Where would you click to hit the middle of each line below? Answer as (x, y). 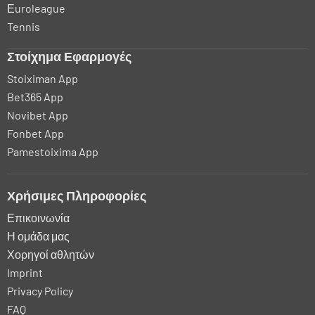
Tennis (24, 26)
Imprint (25, 272)
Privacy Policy (40, 290)
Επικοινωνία (38, 217)
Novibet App (38, 115)
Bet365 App (35, 96)
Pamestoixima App (53, 151)
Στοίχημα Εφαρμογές (69, 56)
